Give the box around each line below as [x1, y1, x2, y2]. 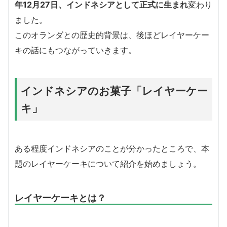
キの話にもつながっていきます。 [15, 45, 136, 56]
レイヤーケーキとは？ [15, 192, 106, 204]
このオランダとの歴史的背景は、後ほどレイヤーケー [15, 30, 209, 41]
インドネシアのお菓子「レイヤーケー [21, 84, 208, 98]
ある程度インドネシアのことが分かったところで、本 [15, 143, 209, 154]
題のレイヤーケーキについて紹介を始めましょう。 [15, 159, 201, 169]
